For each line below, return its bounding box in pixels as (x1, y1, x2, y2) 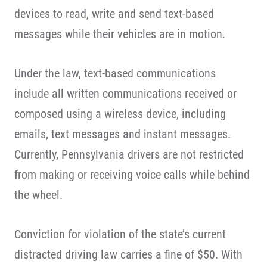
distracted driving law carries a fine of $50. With (14, 247, 243, 262)
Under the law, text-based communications (14, 66, 216, 80)
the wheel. (14, 188, 63, 202)
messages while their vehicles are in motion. (14, 27, 225, 41)
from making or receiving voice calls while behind (14, 167, 250, 182)
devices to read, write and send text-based (14, 7, 214, 21)
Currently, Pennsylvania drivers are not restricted (14, 147, 244, 162)
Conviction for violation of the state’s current (14, 227, 226, 241)
